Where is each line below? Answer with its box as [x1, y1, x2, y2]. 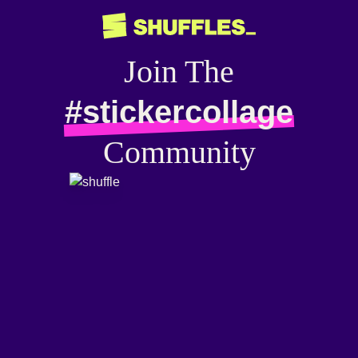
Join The [124, 53, 234, 89]
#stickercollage [65, 93, 293, 129]
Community [102, 133, 256, 170]
